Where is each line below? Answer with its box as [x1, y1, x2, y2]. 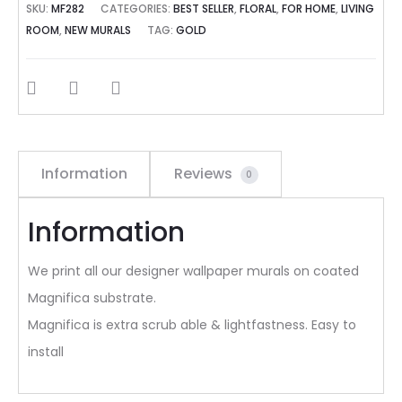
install [28, 343, 64, 361]
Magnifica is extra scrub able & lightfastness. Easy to [28, 316, 356, 334]
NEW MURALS [65, 22, 132, 38]
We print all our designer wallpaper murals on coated [28, 262, 359, 280]
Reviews [173, 163, 236, 184]
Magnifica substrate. [28, 289, 156, 307]
